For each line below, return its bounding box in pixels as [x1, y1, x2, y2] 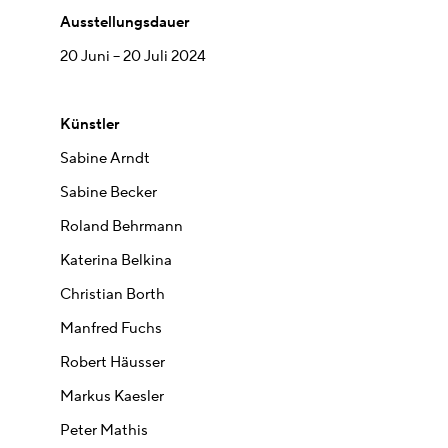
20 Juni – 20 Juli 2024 [60, 47, 206, 67]
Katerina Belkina [60, 251, 172, 271]
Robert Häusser [60, 353, 165, 373]
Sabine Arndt [60, 149, 150, 169]
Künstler [60, 115, 120, 135]
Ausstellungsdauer [60, 13, 190, 33]
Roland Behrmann [60, 217, 183, 237]
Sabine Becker [60, 183, 157, 203]
